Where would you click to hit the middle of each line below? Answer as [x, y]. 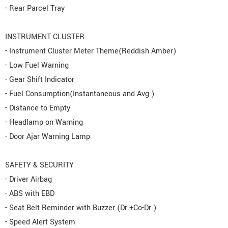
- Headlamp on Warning [44, 123]
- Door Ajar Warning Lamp [48, 137]
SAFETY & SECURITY [39, 165]
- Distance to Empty [38, 108]
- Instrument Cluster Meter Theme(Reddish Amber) [91, 51]
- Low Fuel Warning [37, 66]
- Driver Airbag [28, 180]
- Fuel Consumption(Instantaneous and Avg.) [80, 94]
